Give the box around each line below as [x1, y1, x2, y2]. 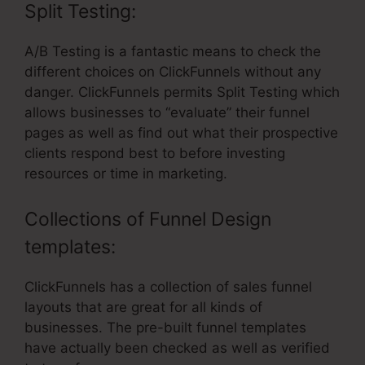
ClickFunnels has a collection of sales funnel [24, 278, 312, 295]
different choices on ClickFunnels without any [24, 64, 321, 81]
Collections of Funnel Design [24, 207, 271, 231]
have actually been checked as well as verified [24, 339, 330, 356]
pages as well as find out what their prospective [24, 125, 338, 142]
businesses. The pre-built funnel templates [24, 319, 306, 336]
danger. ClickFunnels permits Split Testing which [24, 84, 340, 101]
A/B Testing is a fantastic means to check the [24, 43, 321, 60]
